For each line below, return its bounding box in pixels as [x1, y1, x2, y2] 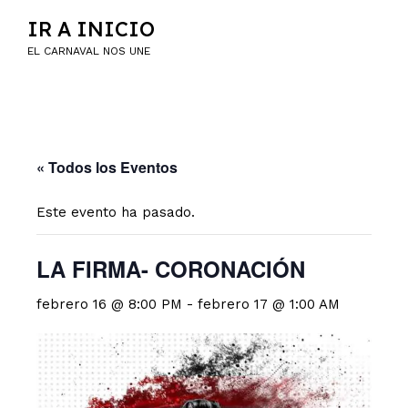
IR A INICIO [27, 16, 155, 43]
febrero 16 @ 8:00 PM [36, 296, 182, 313]
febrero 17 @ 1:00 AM [198, 296, 340, 313]
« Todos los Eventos [36, 157, 178, 178]
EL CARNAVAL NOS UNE [27, 45, 150, 58]
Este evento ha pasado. [36, 204, 195, 221]
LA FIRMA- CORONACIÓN [36, 253, 305, 285]
